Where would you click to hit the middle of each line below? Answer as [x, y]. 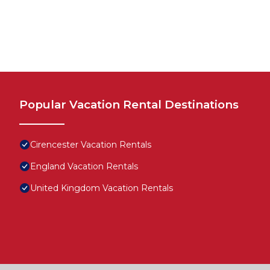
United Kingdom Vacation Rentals [102, 188]
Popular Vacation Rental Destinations [129, 105]
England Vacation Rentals [84, 167]
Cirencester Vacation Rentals [91, 145]
